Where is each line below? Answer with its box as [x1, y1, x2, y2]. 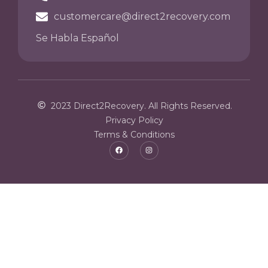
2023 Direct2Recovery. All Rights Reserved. [51, 100, 233, 111]
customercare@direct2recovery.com [54, 11, 230, 23]
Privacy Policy [105, 114, 163, 126]
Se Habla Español [36, 32, 119, 44]
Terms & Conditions [93, 129, 175, 140]
